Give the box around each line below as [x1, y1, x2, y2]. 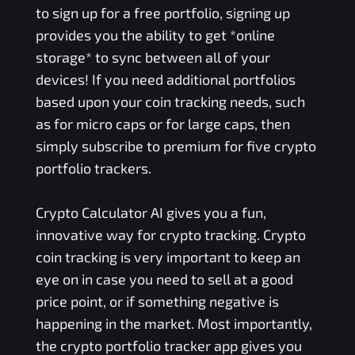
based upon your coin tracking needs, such [35, 93, 305, 111]
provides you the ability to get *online [35, 26, 275, 44]
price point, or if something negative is [35, 292, 279, 311]
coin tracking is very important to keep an [35, 248, 300, 266]
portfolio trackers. [35, 159, 151, 177]
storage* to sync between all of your [35, 48, 270, 67]
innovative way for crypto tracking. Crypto [35, 226, 306, 244]
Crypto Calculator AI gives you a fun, [35, 204, 266, 222]
